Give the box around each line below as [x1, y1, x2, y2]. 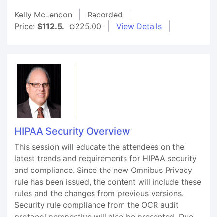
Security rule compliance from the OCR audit [15, 200, 179, 210]
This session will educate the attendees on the [15, 142, 184, 152]
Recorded [87, 10, 123, 19]
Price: [15, 21, 37, 31]
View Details [116, 21, 162, 31]
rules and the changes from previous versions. [15, 188, 184, 198]
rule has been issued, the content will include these [15, 177, 201, 186]
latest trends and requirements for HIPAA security [15, 154, 197, 163]
